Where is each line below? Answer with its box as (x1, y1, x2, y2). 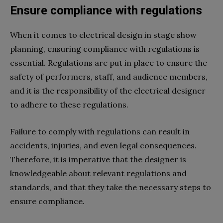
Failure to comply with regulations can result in (10, 126, 190, 136)
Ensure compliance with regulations (10, 3, 202, 17)
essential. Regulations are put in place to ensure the (10, 57, 207, 68)
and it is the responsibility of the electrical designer (10, 85, 206, 96)
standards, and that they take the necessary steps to (10, 182, 211, 192)
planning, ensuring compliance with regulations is (10, 43, 200, 54)
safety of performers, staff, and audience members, (10, 71, 208, 82)
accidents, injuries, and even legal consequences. (10, 140, 197, 150)
